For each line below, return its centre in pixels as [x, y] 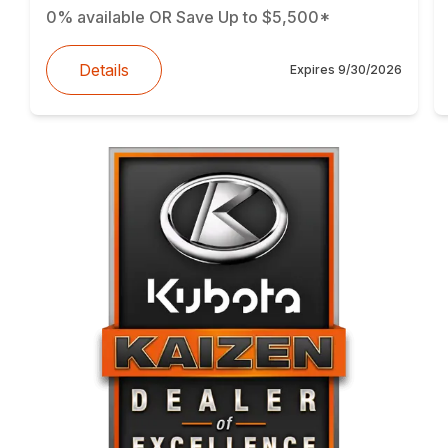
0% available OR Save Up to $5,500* [188, 16]
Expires [314, 69]
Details [104, 69]
